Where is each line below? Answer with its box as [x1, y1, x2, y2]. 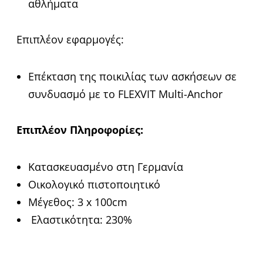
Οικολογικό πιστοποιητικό [28, 177, 160, 192]
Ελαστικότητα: [31, 213, 106, 227]
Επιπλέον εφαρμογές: [16, 32, 124, 47]
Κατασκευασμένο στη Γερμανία [28, 160, 183, 174]
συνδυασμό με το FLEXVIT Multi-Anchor [28, 87, 222, 102]
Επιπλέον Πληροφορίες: [16, 123, 143, 137]
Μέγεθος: [28, 195, 77, 210]
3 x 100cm [77, 195, 127, 210]
